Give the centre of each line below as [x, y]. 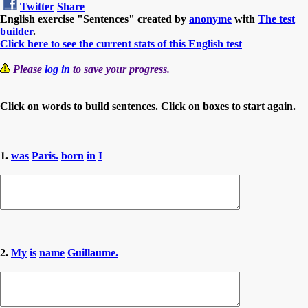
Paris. [45, 155]
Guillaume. [93, 252]
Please [29, 69]
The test [276, 19]
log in [57, 69]
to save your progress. [120, 69]
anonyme [210, 19]
